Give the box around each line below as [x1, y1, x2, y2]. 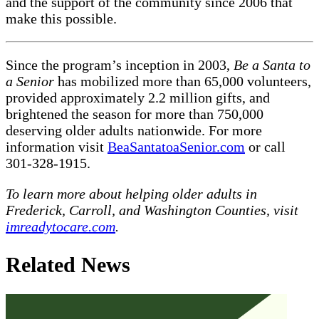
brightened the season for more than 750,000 [6, 105, 263, 122]
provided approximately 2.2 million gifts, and [6, 89, 270, 105]
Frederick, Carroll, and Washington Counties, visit [6, 202, 298, 218]
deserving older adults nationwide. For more [6, 122, 262, 138]
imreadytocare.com [6, 218, 115, 234]
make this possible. [6, 10, 117, 26]
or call [245, 138, 286, 155]
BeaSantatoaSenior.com [108, 138, 245, 155]
